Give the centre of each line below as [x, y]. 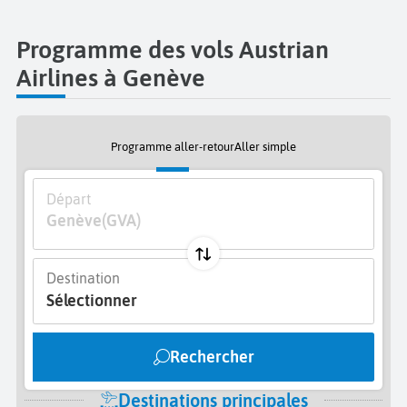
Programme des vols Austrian [173, 50]
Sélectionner [91, 300]
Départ [68, 199]
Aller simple [265, 147]
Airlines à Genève [111, 78]
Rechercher [212, 356]
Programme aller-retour [173, 147]
